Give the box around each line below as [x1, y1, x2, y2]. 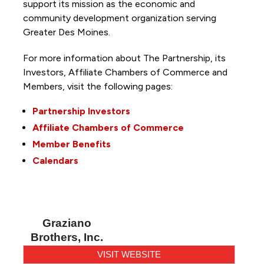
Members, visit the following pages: [22, 80, 175, 92]
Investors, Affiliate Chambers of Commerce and [22, 66, 227, 78]
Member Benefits [32, 138, 111, 150]
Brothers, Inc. [31, 230, 104, 243]
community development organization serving [22, 12, 216, 24]
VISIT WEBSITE [97, 249, 161, 259]
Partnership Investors [32, 105, 130, 117]
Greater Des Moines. [22, 26, 113, 38]
